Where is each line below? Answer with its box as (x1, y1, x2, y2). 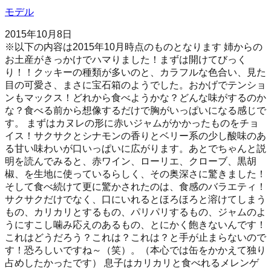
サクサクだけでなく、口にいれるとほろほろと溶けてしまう (5, 194, 266, 204)
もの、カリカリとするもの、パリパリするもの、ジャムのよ (5, 206, 266, 217)
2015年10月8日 (5, 28, 72, 39)
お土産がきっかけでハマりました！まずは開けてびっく (5, 54, 247, 65)
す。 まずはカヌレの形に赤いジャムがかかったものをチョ (5, 117, 259, 128)
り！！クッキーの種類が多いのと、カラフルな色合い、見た (5, 67, 266, 77)
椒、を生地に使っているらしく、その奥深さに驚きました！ (5, 168, 266, 179)
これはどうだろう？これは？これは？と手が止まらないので (5, 232, 266, 243)
